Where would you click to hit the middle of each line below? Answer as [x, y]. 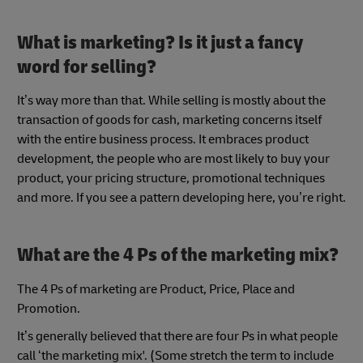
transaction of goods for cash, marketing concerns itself [169, 120]
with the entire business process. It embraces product [163, 140]
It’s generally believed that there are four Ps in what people [177, 336]
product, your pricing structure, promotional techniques [171, 179]
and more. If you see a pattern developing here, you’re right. [181, 198]
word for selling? [87, 66]
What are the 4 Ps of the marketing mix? [178, 255]
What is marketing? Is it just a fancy [160, 42]
